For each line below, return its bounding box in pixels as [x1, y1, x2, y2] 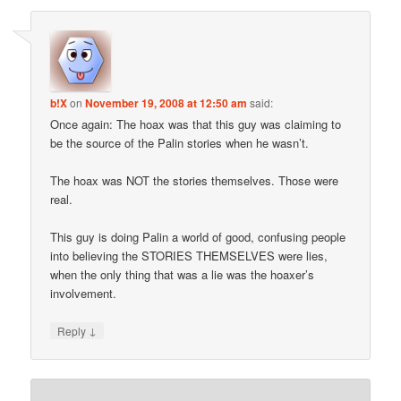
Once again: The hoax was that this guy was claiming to [50, 115, 342, 132]
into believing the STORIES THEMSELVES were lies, [50, 246, 328, 264]
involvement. [50, 284, 117, 302]
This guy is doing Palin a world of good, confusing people [50, 227, 346, 245]
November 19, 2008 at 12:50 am [85, 94, 248, 111]
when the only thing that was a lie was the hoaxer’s [50, 265, 315, 283]
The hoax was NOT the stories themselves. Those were [50, 171, 339, 189]
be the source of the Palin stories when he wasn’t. [50, 133, 310, 151]
